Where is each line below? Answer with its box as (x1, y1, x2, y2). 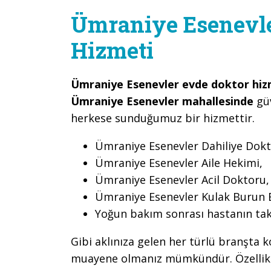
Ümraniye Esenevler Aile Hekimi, (95, 155, 263, 170)
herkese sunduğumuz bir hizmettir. (71, 111, 255, 125)
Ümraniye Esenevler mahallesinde (71, 94, 253, 108)
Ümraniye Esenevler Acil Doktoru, (95, 172, 269, 187)
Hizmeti (71, 36, 154, 65)
